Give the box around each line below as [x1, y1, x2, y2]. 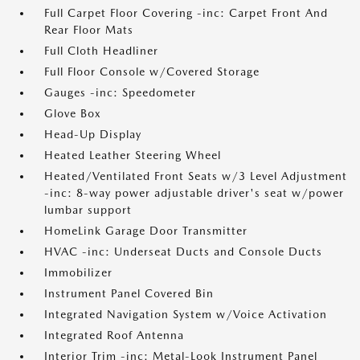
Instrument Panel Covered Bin [44, 287, 214, 300]
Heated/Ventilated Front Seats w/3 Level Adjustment [44, 170, 347, 182]
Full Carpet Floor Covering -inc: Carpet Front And [44, 6, 328, 19]
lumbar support [44, 203, 132, 216]
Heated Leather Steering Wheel [44, 149, 221, 162]
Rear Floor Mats [44, 23, 133, 36]
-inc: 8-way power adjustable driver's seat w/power [44, 186, 344, 199]
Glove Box [44, 107, 101, 120]
